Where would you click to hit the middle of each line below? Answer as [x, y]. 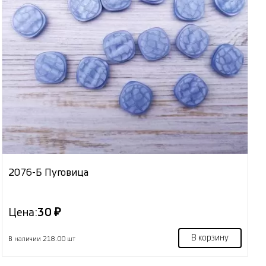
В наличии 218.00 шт [42, 239]
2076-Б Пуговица [49, 172]
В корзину [210, 238]
